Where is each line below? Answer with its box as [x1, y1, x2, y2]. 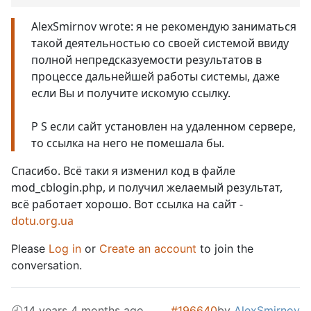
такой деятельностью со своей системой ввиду [31, 35, 289, 51]
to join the [196, 241, 253, 255]
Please [11, 241, 49, 255]
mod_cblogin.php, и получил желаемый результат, [11, 179, 283, 195]
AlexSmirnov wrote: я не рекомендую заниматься [31, 18, 296, 34]
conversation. [11, 258, 82, 272]
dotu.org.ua [11, 212, 74, 228]
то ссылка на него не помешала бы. [31, 135, 224, 151]
